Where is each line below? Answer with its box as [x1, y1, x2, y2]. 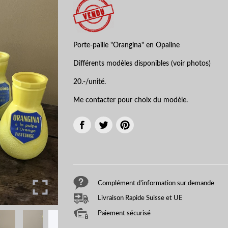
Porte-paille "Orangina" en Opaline [73, 42, 180, 49]
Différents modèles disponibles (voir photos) [73, 60, 211, 68]
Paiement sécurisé [98, 210, 151, 217]
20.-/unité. [73, 78, 106, 86]
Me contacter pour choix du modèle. [73, 97, 188, 104]
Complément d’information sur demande [98, 179, 214, 187]
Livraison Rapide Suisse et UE [98, 194, 183, 202]
